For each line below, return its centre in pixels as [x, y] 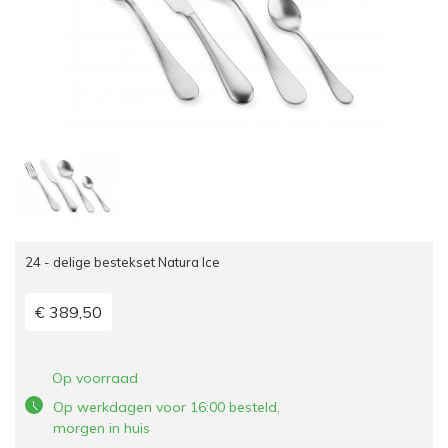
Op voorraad [95, 378]
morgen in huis [101, 428]
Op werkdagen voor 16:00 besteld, [166, 407]
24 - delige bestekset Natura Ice [122, 262]
